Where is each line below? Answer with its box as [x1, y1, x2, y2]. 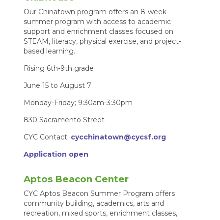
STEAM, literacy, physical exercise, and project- [24, 37, 182, 46]
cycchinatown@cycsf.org [71, 133, 166, 142]
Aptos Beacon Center [24, 173, 129, 185]
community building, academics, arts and [24, 199, 165, 208]
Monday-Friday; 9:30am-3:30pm [24, 98, 133, 108]
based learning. [24, 47, 76, 56]
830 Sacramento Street [24, 115, 105, 125]
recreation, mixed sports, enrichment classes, [24, 209, 178, 218]
